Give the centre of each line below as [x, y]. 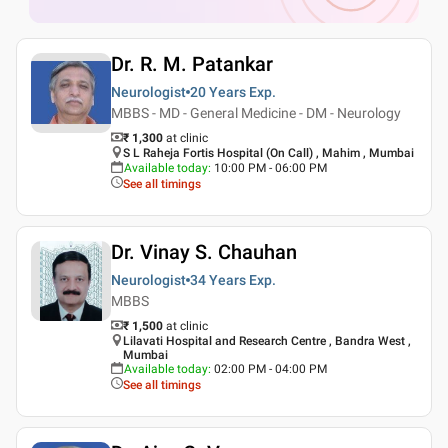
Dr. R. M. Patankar [192, 63]
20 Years [218, 91]
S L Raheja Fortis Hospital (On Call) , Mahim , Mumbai [268, 152]
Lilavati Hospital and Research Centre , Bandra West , [267, 340]
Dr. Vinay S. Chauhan [204, 251]
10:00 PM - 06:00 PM [270, 167]
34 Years [218, 279]
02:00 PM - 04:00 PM [270, 368]
